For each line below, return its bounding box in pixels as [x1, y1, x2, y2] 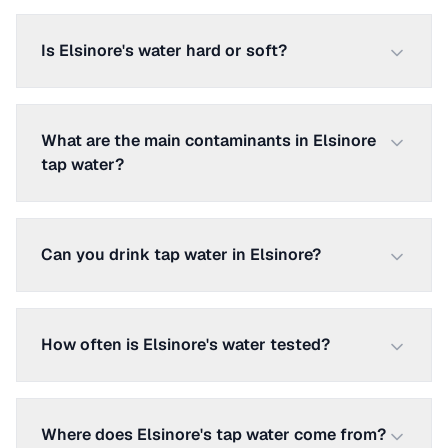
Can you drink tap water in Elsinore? [41, 244, 321, 265]
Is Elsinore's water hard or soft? [41, 40, 287, 61]
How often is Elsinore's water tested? [41, 334, 330, 355]
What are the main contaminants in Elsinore [41, 130, 376, 151]
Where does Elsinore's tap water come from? [41, 424, 386, 445]
